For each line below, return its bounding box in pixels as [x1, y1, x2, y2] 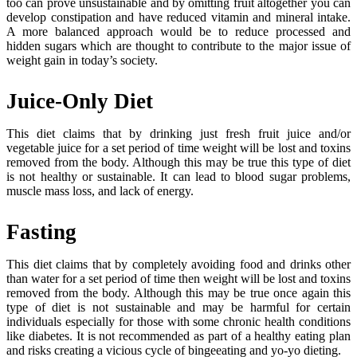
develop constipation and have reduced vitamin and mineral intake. [6, 10, 351, 24]
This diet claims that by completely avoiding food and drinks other [6, 257, 351, 271]
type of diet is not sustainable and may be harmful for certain [6, 300, 351, 314]
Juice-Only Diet [6, 88, 153, 113]
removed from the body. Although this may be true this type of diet [6, 155, 351, 169]
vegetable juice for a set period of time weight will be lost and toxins [6, 140, 351, 155]
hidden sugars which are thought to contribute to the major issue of [6, 38, 351, 53]
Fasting [6, 219, 76, 244]
